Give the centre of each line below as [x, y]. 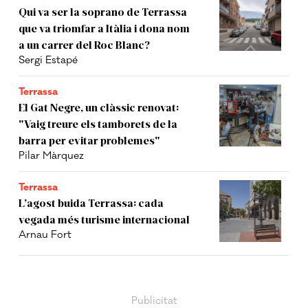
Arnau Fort [45, 235]
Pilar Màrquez [52, 156]
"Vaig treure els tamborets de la [98, 124]
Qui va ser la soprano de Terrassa [103, 12]
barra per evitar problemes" [90, 140]
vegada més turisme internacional [104, 219]
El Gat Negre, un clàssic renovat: [99, 107]
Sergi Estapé [48, 60]
